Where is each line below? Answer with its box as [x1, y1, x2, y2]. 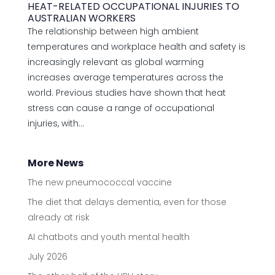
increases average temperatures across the [27, 71, 223, 83]
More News [27, 155, 83, 170]
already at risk [27, 211, 90, 223]
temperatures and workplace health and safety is [27, 40, 246, 53]
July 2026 [27, 250, 68, 263]
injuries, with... [27, 117, 84, 130]
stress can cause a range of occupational [27, 101, 214, 114]
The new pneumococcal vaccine [27, 176, 172, 188]
